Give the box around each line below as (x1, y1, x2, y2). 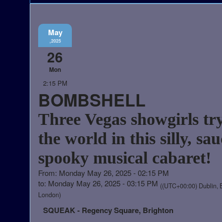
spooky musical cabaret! (38, 148, 211, 167)
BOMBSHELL (38, 87, 146, 111)
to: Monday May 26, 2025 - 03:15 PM (38, 177, 160, 188)
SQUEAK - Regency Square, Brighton (43, 204, 173, 216)
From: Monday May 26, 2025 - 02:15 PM (38, 167, 169, 178)
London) (38, 190, 61, 199)
